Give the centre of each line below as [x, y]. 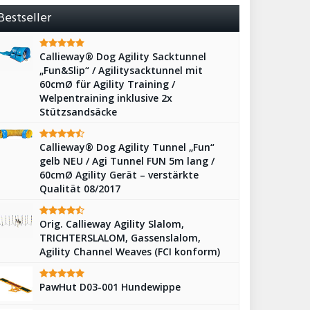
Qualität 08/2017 [80, 189]
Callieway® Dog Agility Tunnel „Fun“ [127, 147]
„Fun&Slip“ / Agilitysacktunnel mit [121, 70]
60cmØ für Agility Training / [107, 84]
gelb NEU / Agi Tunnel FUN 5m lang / [127, 161]
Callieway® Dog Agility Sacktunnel [123, 56]
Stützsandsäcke [78, 112]
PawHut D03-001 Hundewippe [110, 287]
